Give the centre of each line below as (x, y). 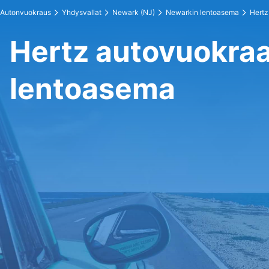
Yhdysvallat (82, 12)
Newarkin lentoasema (202, 12)
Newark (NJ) (134, 12)
